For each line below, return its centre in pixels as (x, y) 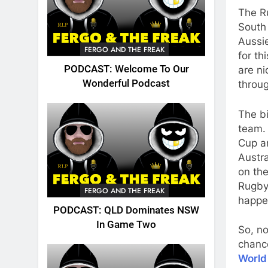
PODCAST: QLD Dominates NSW (126, 210)
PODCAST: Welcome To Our (126, 69)
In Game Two (126, 224)
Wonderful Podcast (126, 83)
